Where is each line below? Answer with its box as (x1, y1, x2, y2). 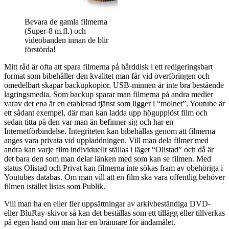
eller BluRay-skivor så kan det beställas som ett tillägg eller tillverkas (4, 209, 225, 218)
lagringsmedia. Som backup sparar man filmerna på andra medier (4, 90, 213, 99)
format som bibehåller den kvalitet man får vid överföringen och (4, 72, 210, 81)
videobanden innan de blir (25, 36, 108, 45)
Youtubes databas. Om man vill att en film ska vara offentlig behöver (4, 173, 225, 182)
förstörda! (25, 45, 56, 54)
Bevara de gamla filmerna (25, 17, 107, 27)
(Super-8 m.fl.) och (25, 27, 86, 36)
